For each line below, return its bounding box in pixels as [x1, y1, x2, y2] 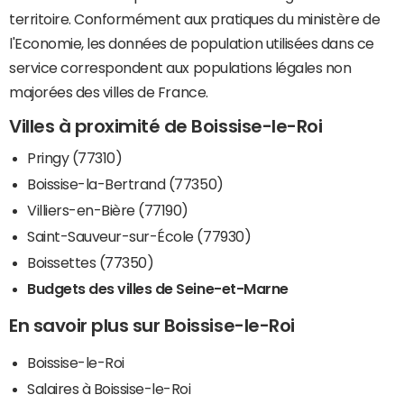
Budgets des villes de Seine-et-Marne [27, 281, 289, 297]
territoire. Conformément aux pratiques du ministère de [9, 11, 381, 26]
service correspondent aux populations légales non [9, 60, 352, 75]
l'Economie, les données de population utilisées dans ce [9, 35, 374, 50]
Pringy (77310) [27, 151, 123, 166]
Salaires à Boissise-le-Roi [27, 381, 191, 397]
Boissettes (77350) [27, 255, 154, 271]
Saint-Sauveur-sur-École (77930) [27, 229, 252, 244]
